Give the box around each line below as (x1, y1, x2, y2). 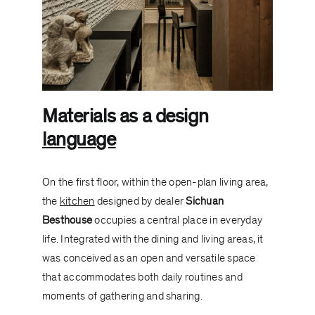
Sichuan (186, 194, 224, 209)
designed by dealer (94, 194, 186, 209)
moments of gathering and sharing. (41, 289, 202, 304)
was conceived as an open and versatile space (41, 251, 256, 266)
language (41, 127, 116, 153)
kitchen (59, 194, 95, 209)
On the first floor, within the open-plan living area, (41, 175, 269, 190)
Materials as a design (41, 104, 209, 129)
